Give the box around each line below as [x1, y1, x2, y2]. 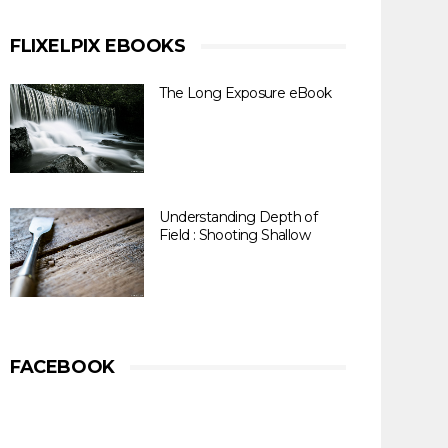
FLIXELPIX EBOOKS [10, 35, 186, 57]
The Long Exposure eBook [159, 84, 332, 102]
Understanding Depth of [159, 208, 318, 226]
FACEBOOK [10, 356, 115, 378]
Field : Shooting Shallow [159, 226, 310, 244]
